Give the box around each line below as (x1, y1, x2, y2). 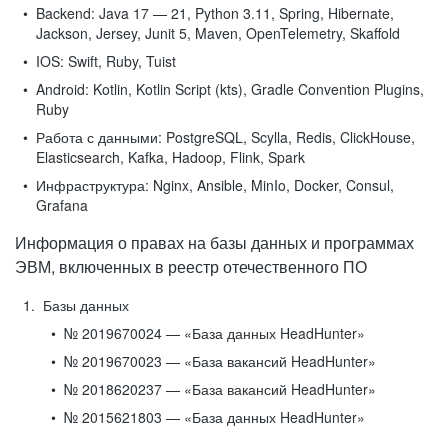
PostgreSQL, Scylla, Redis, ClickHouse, (162, 127, 415, 147)
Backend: (36, 3, 95, 23)
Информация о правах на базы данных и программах (15, 231, 414, 254)
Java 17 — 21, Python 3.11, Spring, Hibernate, (95, 3, 394, 23)
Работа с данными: (36, 127, 162, 147)
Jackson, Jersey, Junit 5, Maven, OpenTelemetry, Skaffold (36, 23, 400, 43)
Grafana (36, 195, 88, 215)
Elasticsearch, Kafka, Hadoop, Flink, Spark (36, 147, 305, 167)
